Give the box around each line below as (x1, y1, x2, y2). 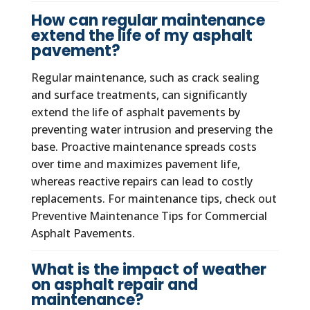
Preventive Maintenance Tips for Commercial (30, 208, 267, 224)
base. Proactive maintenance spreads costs (30, 139, 257, 155)
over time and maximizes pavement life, (30, 156, 240, 172)
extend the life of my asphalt (30, 24, 253, 46)
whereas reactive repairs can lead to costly (30, 174, 253, 190)
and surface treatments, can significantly (30, 87, 247, 103)
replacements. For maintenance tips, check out (30, 191, 277, 207)
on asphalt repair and (30, 274, 198, 296)
